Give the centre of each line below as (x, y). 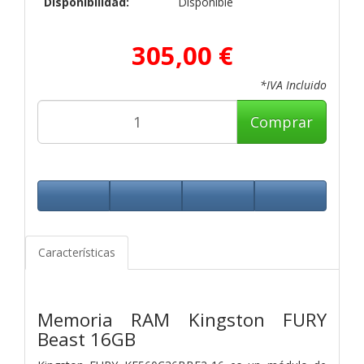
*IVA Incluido (293, 84)
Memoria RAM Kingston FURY (182, 319)
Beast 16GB (87, 339)
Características (77, 252)
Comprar (282, 121)
